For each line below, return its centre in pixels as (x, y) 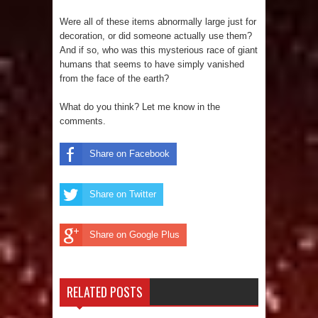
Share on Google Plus (135, 235)
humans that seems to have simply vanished (152, 65)
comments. (83, 121)
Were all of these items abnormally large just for (158, 22)
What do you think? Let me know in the (140, 107)
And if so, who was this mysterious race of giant (159, 50)
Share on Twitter (123, 194)
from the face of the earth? (114, 79)
